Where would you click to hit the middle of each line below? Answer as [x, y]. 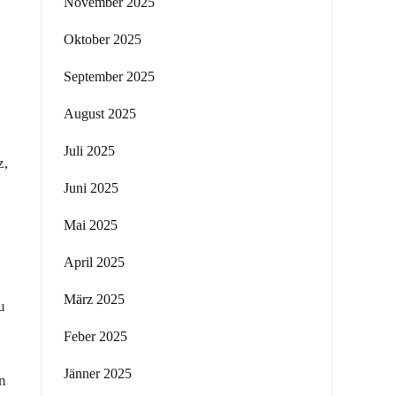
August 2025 [100, 114]
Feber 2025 [95, 336]
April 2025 [94, 262]
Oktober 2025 [103, 39]
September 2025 [109, 76]
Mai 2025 [91, 225]
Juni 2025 [91, 188]
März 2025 [94, 299]
